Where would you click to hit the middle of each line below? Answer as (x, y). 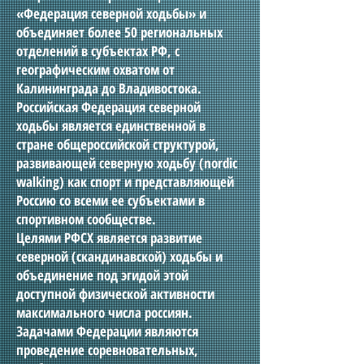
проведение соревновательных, (107, 350)
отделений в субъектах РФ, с (98, 51)
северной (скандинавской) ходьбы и (119, 256)
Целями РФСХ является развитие (109, 238)
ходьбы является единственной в (111, 126)
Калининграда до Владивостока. (109, 88)
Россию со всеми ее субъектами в (110, 200)
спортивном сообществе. (86, 219)
